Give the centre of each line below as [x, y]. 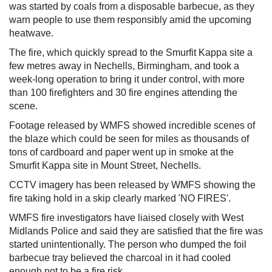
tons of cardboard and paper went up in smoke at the [121, 152]
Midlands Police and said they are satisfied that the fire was [136, 231]
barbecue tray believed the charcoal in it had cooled [120, 258]
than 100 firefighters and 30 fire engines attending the [123, 93]
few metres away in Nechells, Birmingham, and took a [124, 66]
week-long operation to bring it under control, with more [127, 79]
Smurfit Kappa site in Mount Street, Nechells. [105, 165]
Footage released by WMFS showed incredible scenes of [132, 125]
